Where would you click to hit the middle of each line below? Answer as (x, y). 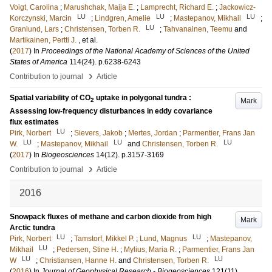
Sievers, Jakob (98, 133)
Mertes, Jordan (153, 133)
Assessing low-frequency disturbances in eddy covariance (111, 111)
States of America (39, 62)
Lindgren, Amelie (123, 18)
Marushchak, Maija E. (99, 7)
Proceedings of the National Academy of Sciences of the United (145, 51)
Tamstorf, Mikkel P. (104, 239)
